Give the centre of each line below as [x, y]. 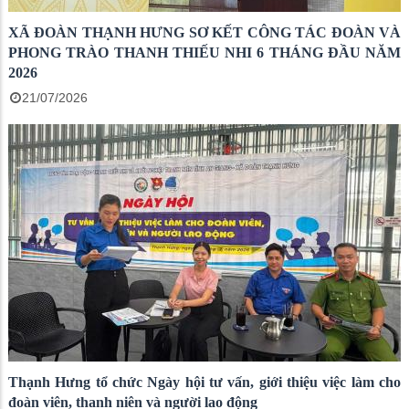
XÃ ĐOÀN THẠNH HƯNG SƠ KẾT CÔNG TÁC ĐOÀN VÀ [204, 32]
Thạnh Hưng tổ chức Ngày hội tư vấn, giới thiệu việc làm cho [204, 382]
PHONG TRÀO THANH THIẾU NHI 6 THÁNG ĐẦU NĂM [204, 52]
